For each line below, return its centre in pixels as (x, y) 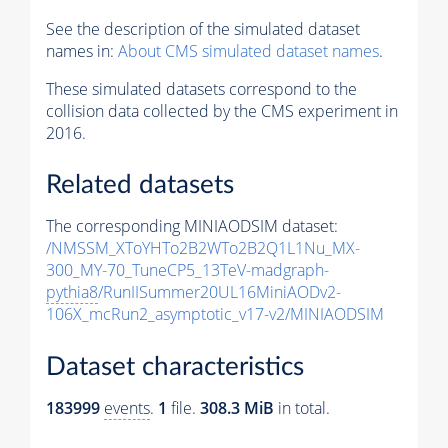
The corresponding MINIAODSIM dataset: (192, 226)
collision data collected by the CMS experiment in (222, 110)
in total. (302, 407)
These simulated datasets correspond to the (201, 88)
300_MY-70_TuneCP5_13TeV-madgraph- (187, 270)
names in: (82, 50)
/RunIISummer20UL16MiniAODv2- (219, 292)
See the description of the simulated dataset (203, 28)
